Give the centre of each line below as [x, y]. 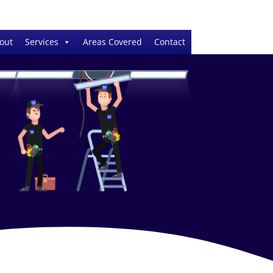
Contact [169, 42]
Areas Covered [112, 42]
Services [41, 42]
